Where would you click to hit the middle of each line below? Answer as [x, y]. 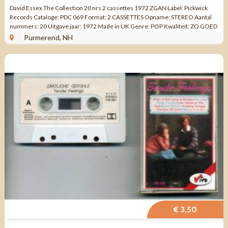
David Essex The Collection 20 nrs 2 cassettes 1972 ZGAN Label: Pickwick [108, 8]
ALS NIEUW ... [28, 35]
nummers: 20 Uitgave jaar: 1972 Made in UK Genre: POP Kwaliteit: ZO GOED [113, 26]
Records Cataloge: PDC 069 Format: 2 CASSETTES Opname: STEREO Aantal [110, 17]
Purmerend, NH [48, 37]
